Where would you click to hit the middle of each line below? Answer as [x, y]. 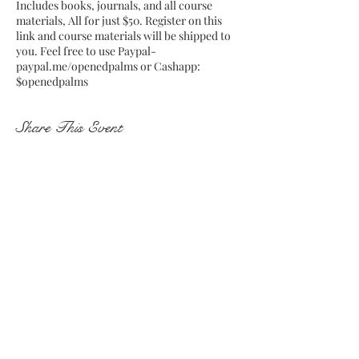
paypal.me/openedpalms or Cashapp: [108, 66]
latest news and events [95, 311]
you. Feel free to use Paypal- [86, 51]
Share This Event [69, 128]
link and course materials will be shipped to [123, 36]
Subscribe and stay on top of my [123, 294]
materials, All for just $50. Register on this [119, 20]
